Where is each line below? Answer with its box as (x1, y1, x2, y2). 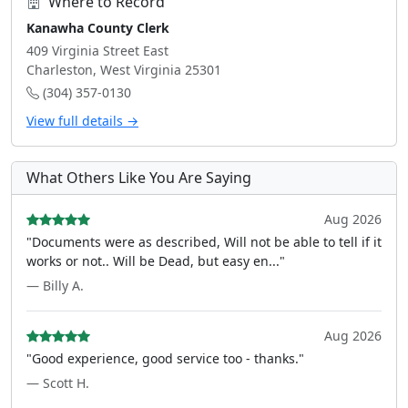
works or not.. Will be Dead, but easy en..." (26, 252, 285, 270)
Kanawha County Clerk (26, 19, 169, 36)
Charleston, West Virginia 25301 (26, 61, 221, 78)
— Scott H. (26, 374, 89, 392)
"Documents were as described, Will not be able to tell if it (26, 233, 382, 250)
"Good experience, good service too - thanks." (26, 350, 304, 367)
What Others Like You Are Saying (26, 168, 251, 188)
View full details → (26, 112, 138, 129)
